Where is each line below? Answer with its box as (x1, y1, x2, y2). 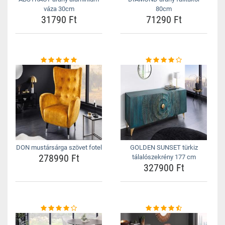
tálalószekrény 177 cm (132, 153, 196, 161)
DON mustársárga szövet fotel (16, 144, 102, 151)
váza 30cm (43, 5, 74, 13)
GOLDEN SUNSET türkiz (130, 144, 198, 151)
